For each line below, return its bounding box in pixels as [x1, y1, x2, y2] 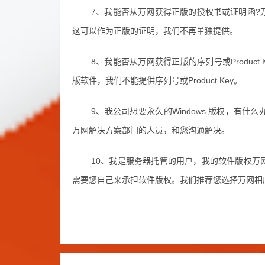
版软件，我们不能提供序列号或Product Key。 [72, 76, 242, 85]
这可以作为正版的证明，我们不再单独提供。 [72, 26, 238, 35]
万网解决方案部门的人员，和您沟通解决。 [72, 125, 230, 135]
